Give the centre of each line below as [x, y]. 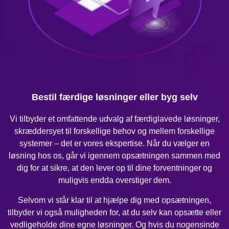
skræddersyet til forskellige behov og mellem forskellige [114, 131]
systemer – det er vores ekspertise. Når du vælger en [114, 144]
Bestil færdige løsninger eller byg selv [114, 97]
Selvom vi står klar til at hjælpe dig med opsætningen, [114, 200]
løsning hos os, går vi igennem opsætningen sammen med [114, 156]
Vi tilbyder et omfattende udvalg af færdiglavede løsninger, [114, 119]
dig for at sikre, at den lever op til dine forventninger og [114, 168]
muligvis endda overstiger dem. [114, 180]
